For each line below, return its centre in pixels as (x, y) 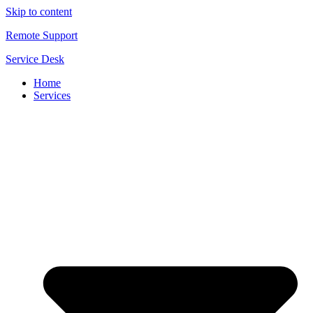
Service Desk (35, 59)
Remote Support (42, 35)
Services (52, 95)
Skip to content (39, 12)
